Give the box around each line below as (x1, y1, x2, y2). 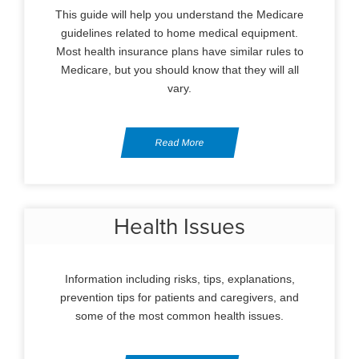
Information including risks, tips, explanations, (64, 272, 295, 285)
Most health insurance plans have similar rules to (55, 45, 304, 58)
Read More (154, 137, 205, 148)
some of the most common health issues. (75, 309, 284, 322)
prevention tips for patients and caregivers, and (60, 291, 299, 304)
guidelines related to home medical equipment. (61, 26, 298, 39)
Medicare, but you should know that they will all (60, 63, 299, 76)
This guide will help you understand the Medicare (55, 8, 304, 21)
